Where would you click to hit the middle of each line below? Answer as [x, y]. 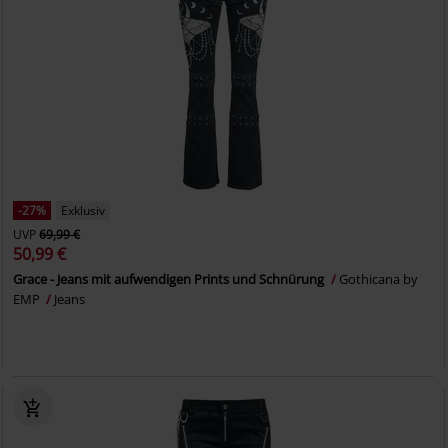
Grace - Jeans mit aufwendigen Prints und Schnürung [170, 279]
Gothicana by [379, 279]
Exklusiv [83, 210]
